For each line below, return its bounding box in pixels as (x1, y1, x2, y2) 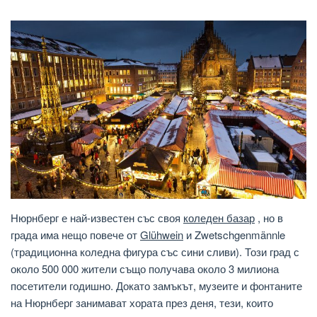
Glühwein (140, 227, 183, 243)
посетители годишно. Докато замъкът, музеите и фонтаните (11, 278, 302, 294)
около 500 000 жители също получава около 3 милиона (11, 261, 279, 277)
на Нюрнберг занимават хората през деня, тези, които (11, 295, 273, 311)
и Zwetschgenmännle (183, 227, 285, 243)
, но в (255, 210, 283, 226)
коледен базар (183, 210, 255, 226)
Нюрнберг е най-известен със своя (11, 210, 183, 226)
